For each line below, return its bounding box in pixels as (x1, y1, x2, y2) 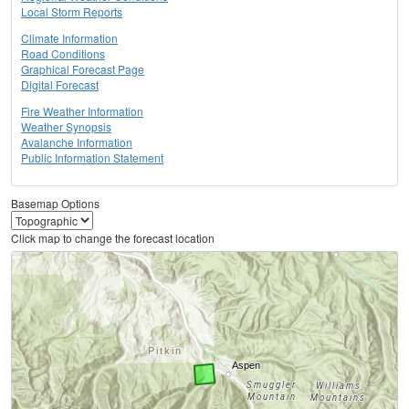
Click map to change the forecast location (11, 230, 215, 246)
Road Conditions (21, 46, 105, 62)
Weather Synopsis (21, 119, 111, 135)
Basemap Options (11, 195, 100, 212)
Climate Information (21, 30, 118, 47)
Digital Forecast (21, 77, 99, 93)
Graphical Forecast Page (21, 61, 144, 78)
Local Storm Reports (21, 4, 122, 20)
